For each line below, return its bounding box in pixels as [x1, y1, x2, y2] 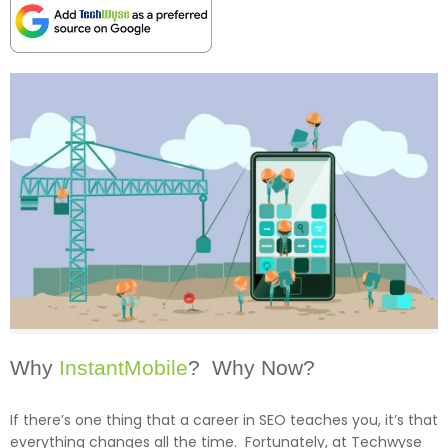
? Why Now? [188, 356, 315, 380]
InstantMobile [59, 356, 188, 380]
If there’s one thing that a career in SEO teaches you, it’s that [10, 410, 438, 431]
